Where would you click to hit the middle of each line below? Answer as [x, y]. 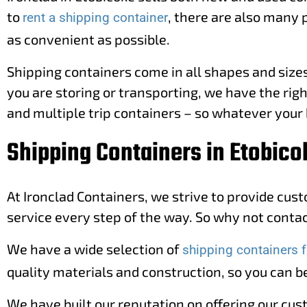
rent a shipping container [95, 17]
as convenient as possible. [90, 39]
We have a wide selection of [95, 248]
